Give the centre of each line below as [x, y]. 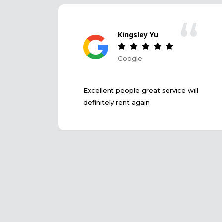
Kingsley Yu [138, 35]
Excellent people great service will [141, 90]
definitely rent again [116, 102]
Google [130, 59]
